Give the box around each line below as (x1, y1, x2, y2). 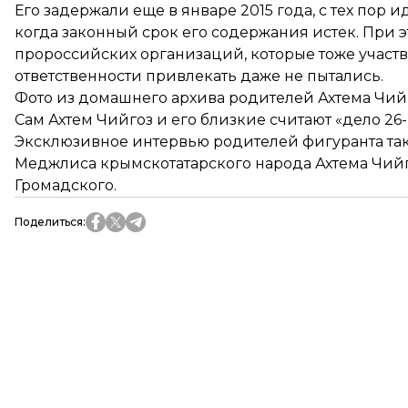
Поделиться (15, 215, 83, 229)
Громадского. (15, 177, 117, 194)
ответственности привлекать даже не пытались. (15, 67, 383, 85)
